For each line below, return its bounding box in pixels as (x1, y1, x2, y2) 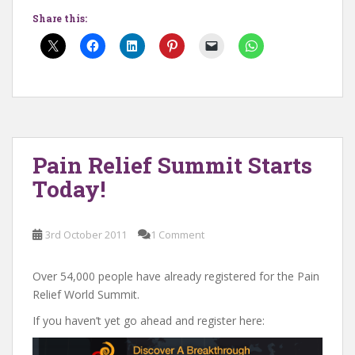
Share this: (32, 12, 87, 25)
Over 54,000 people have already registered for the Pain (32, 269, 319, 284)
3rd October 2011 (45, 227, 127, 242)
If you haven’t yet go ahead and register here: (32, 313, 265, 329)
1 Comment (151, 227, 204, 242)
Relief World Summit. (32, 287, 139, 303)
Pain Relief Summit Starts (32, 151, 312, 181)
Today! (32, 174, 105, 204)
